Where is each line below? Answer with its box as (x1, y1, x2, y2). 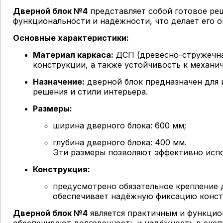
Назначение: (33, 77, 85, 87)
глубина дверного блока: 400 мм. (53, 137, 187, 147)
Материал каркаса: (33, 50, 113, 60)
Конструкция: (33, 164, 90, 174)
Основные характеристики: (13, 33, 129, 43)
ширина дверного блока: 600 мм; (53, 120, 186, 130)
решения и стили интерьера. (33, 87, 148, 97)
